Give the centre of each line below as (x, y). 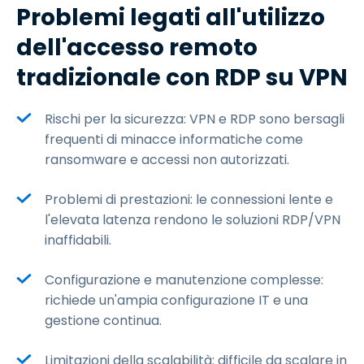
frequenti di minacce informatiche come (174, 139)
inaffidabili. (78, 240)
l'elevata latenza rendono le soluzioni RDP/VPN (193, 220)
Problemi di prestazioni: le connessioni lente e (189, 199)
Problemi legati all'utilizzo (171, 17)
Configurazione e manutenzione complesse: (184, 280)
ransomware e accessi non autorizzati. (167, 160)
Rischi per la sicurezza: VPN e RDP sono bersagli (195, 119)
